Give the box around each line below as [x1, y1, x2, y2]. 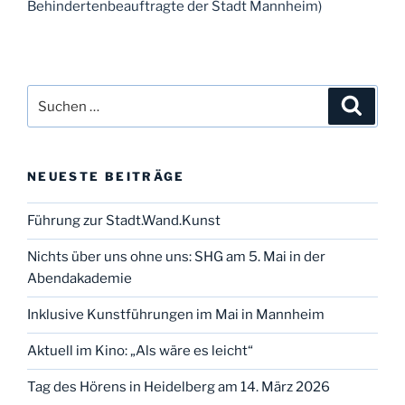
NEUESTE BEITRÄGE [27, 169, 185, 184]
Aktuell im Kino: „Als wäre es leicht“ [27, 343, 253, 360]
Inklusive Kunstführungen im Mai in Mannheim [27, 306, 325, 324]
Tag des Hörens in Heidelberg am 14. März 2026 [27, 379, 330, 396]
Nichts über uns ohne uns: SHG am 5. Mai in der [27, 249, 325, 266]
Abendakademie [27, 270, 132, 287]
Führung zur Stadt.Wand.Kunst [27, 212, 221, 230]
